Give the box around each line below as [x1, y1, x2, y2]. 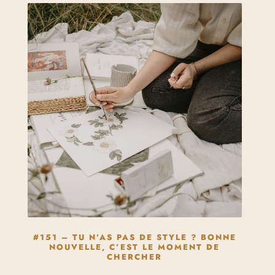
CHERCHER [107, 251, 163, 263]
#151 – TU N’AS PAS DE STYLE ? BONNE [33, 231, 236, 244]
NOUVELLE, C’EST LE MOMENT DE [49, 241, 220, 254]
